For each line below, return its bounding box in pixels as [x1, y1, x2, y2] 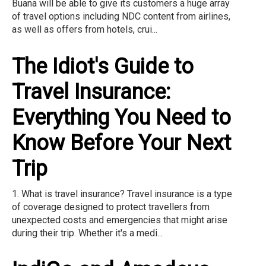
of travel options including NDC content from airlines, [12, 11, 230, 23]
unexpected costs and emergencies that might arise [12, 214, 227, 226]
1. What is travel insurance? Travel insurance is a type [12, 188, 232, 200]
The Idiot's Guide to [12, 54, 194, 80]
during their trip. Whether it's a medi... [12, 227, 163, 239]
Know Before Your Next [12, 131, 231, 156]
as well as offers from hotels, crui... [12, 24, 157, 36]
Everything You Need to [12, 105, 231, 131]
